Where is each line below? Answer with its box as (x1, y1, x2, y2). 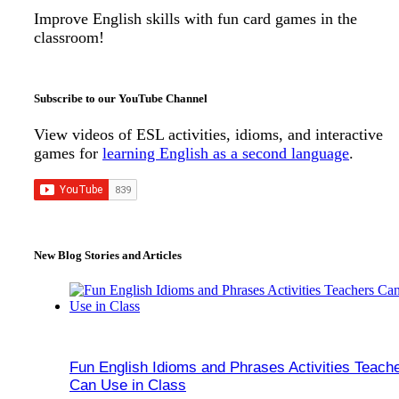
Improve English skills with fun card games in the (34, 10, 357, 28)
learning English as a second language (102, 144, 349, 163)
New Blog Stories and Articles (34, 248, 182, 263)
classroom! (34, 28, 104, 47)
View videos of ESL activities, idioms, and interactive (34, 126, 383, 144)
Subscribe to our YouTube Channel (34, 92, 208, 106)
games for (34, 144, 102, 163)
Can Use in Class (69, 377, 186, 395)
